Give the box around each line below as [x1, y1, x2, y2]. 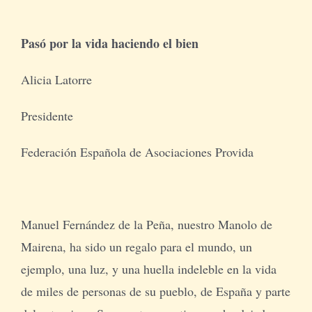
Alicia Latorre [20, 70, 92, 88]
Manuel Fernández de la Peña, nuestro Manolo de [20, 215, 272, 233]
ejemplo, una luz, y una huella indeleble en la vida [20, 260, 276, 277]
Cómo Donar [37, 127, 95, 142]
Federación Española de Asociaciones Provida [20, 143, 253, 160]
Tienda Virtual [37, 35, 102, 50]
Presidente [20, 107, 73, 124]
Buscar [37, 81, 68, 96]
